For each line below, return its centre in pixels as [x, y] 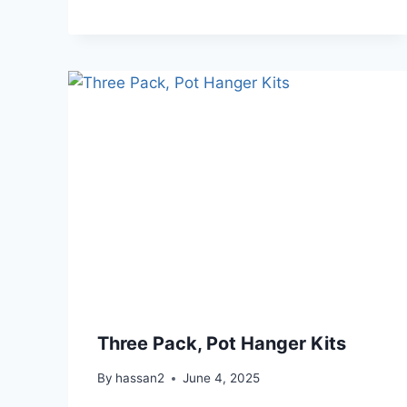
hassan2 [140, 378]
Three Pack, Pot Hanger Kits [222, 343]
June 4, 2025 [222, 378]
